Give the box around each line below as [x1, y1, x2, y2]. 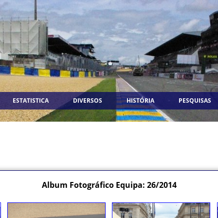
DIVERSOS [73, 96, 102, 105]
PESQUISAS [179, 96, 211, 105]
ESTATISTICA [13, 96, 49, 105]
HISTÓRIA [127, 96, 154, 105]
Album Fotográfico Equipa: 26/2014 [41, 180, 177, 190]
